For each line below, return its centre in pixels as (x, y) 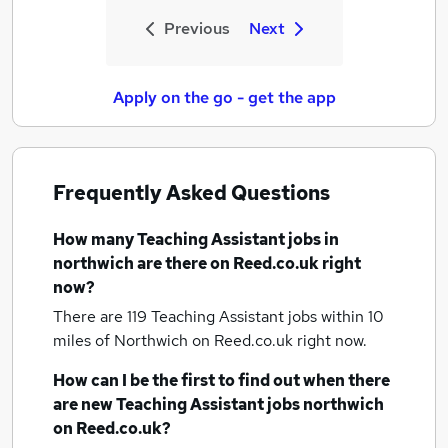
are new (84, 404)
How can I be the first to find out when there (221, 380)
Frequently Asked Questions (191, 193)
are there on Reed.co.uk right (247, 263)
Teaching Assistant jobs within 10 (267, 316)
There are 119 (102, 316)
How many (95, 239)
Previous (196, 28)
